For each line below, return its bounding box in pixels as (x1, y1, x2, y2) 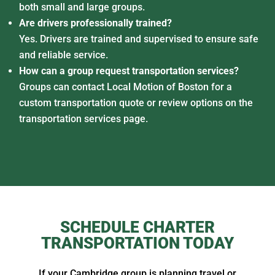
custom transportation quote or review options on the (19, 96, 253, 109)
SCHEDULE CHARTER (60, 217, 215, 236)
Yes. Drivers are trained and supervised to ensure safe (19, 33, 258, 45)
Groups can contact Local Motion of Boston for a (19, 80, 232, 93)
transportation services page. (19, 112, 148, 125)
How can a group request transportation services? (19, 64, 239, 77)
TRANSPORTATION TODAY (41, 233, 234, 252)
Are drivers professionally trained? (19, 17, 172, 29)
